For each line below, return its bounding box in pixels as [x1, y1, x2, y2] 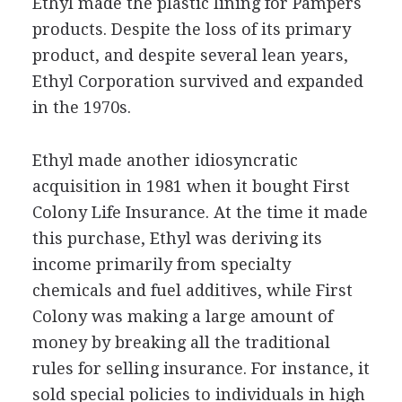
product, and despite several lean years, [31, 46, 348, 65]
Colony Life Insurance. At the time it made [31, 203, 368, 222]
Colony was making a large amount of [31, 307, 333, 326]
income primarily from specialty [31, 255, 291, 274]
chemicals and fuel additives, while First [31, 281, 353, 300]
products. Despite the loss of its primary [31, 20, 351, 39]
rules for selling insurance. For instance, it [31, 359, 370, 378]
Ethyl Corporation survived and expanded [31, 72, 363, 91]
